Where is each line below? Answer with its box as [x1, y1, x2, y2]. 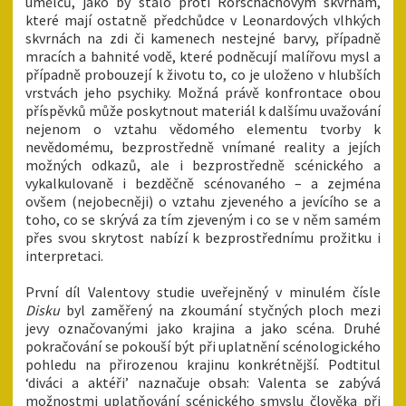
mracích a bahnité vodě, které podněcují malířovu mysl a [25, 47, 381, 66]
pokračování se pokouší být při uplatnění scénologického [25, 337, 381, 356]
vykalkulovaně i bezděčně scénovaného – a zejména [25, 174, 381, 193]
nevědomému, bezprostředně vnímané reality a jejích [25, 138, 381, 157]
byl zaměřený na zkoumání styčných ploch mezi [65, 301, 382, 320]
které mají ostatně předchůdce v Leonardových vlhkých [25, 11, 381, 30]
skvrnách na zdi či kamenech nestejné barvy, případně [25, 29, 381, 48]
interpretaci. [25, 246, 103, 266]
